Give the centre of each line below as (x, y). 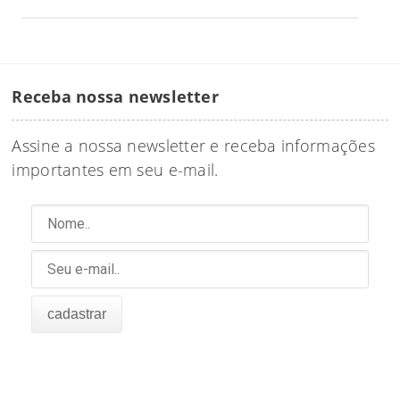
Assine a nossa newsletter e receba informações (193, 145)
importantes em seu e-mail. (115, 169)
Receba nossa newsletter (115, 96)
